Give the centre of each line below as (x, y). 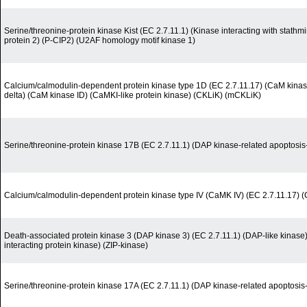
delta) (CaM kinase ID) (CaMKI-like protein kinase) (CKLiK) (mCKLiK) (133, 96)
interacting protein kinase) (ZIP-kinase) (76, 246)
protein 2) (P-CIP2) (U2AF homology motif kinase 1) (100, 41)
